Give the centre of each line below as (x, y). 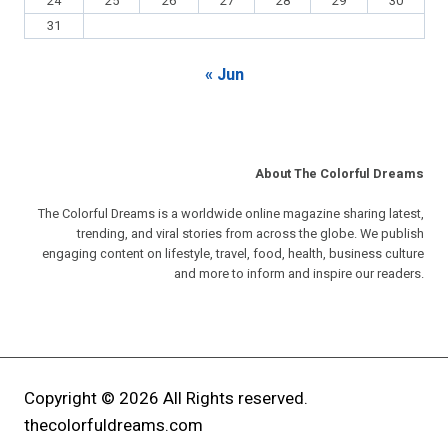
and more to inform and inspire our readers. (299, 274)
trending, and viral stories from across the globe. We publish (250, 234)
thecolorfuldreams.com (113, 425)
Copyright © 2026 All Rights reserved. (166, 398)
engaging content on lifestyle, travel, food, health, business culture (233, 254)
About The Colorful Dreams (339, 174)
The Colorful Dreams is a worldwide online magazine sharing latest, (231, 214)
